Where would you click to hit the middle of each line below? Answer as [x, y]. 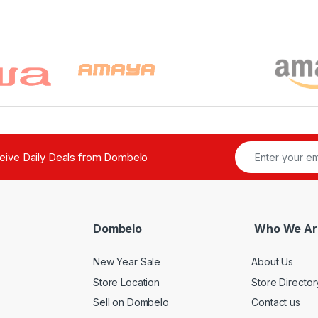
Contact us [276, 302]
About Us [273, 261]
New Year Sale [127, 261]
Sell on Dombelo [131, 302]
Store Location [127, 282]
